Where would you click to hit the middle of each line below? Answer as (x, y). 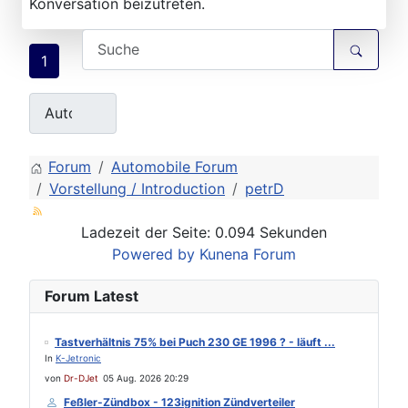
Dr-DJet (81, 378)
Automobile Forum (174, 167)
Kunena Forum (248, 254)
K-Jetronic (78, 358)
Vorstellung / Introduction (137, 189)
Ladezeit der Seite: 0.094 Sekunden (204, 232)
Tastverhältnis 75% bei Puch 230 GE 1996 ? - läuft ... (195, 342)
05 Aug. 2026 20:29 (146, 378)
